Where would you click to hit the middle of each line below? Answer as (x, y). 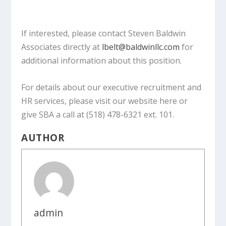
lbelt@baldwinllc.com (141, 47)
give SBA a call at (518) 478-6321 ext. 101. (98, 115)
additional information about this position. (102, 61)
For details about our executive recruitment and (111, 87)
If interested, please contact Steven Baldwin (104, 34)
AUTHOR (43, 138)
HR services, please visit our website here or (105, 101)
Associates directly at (62, 47)
